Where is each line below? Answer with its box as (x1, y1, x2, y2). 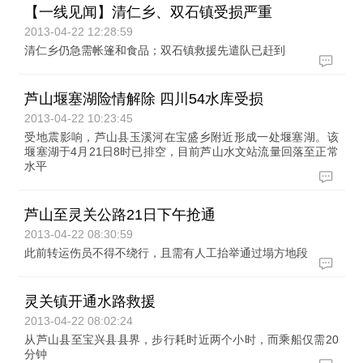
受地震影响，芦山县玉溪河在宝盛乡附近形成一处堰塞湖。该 (24, 130, 339, 143)
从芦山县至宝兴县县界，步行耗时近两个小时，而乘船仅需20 (24, 333, 339, 346)
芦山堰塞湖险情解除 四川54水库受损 (24, 91, 264, 107)
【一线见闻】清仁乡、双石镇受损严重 (24, 4, 273, 20)
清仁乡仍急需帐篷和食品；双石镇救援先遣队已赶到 (24, 44, 286, 57)
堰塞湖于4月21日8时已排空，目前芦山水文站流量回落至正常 (24, 145, 339, 158)
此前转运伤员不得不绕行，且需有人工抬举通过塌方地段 (24, 246, 309, 259)
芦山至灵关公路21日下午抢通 (24, 207, 216, 223)
